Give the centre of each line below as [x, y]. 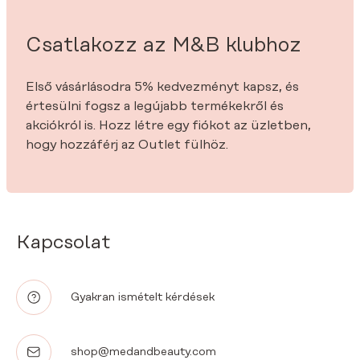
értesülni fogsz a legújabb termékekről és [155, 106]
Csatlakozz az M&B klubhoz [164, 45]
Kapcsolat [63, 243]
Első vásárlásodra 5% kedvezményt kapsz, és [162, 87]
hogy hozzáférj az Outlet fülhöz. [127, 145]
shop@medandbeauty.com [143, 352]
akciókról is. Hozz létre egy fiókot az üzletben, [168, 125]
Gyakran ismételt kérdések [143, 297]
